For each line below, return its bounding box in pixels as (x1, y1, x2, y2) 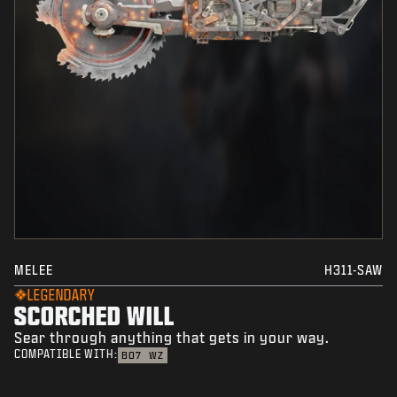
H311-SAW (324, 263, 383, 277)
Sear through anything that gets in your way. (14, 330, 330, 346)
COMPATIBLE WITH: (14, 348, 118, 361)
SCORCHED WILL (14, 301, 175, 330)
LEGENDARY (27, 287, 95, 303)
